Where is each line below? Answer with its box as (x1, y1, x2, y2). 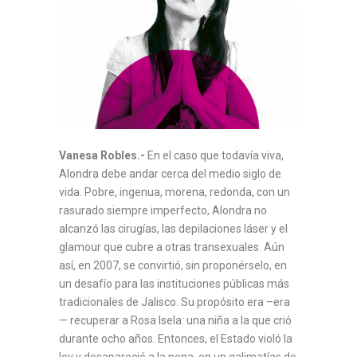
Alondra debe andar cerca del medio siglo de (59, 167, 281, 180)
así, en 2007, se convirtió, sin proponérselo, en (59, 258, 287, 272)
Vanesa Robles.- (59, 148, 145, 162)
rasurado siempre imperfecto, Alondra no (59, 203, 267, 217)
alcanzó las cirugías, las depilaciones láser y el (59, 222, 288, 235)
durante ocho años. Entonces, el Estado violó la (59, 331, 292, 345)
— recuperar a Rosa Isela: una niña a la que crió (59, 313, 292, 327)
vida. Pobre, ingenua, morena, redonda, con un (59, 185, 290, 198)
